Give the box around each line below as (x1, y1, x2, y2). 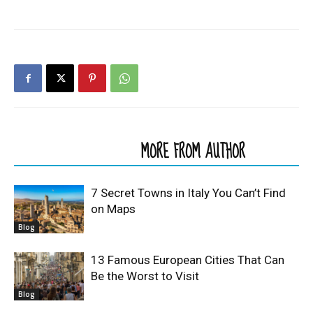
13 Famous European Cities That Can (91, 253, 284, 267)
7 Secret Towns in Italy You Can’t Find (91, 186, 286, 200)
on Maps (91, 202, 136, 216)
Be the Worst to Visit (91, 269, 199, 283)
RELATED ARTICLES (22, 136, 124, 168)
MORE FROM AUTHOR (141, 136, 245, 168)
